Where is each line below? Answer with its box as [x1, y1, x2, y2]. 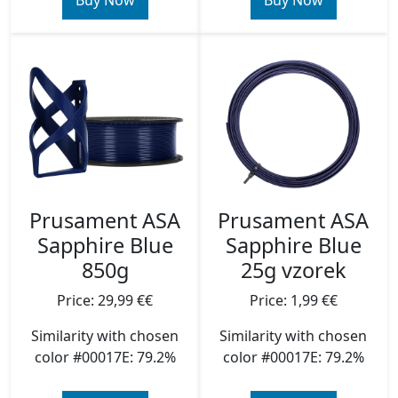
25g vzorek [240, 256, 346, 284]
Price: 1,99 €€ [249, 291, 338, 310]
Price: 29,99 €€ [57, 291, 153, 310]
